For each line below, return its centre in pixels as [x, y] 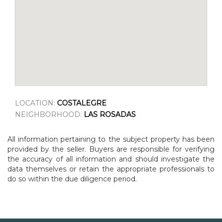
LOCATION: [36, 103]
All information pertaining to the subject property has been [111, 139]
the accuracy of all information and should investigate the [111, 159]
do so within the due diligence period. [72, 179]
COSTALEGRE [82, 103]
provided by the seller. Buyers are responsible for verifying [111, 149]
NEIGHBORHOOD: [49, 114]
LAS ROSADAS [110, 114]
